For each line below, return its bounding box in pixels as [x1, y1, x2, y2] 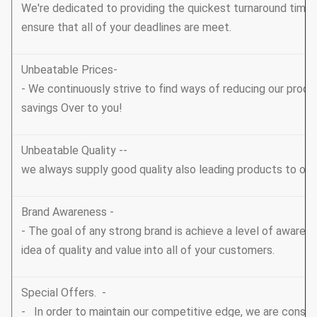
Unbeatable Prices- [21, 62, 117, 76]
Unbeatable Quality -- [21, 143, 127, 157]
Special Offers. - [21, 285, 106, 299]
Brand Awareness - [21, 204, 114, 219]
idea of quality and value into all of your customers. [21, 243, 275, 257]
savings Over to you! [21, 100, 122, 115]
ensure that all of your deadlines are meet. [21, 20, 231, 34]
